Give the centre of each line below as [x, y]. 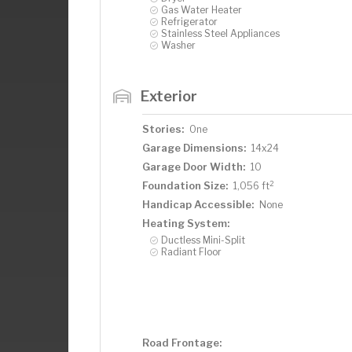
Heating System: [186, 223]
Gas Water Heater [202, 10]
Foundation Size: [185, 185]
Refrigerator [189, 22]
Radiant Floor [191, 252]
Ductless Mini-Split [203, 240]
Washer [178, 45]
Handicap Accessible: [198, 204]
